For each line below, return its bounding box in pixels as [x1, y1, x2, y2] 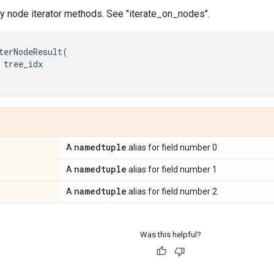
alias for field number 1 [127, 164, 217, 174]
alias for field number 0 [127, 142, 217, 152]
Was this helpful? [139, 229, 201, 239]
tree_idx [4, 57, 43, 70]
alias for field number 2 [127, 186, 217, 196]
